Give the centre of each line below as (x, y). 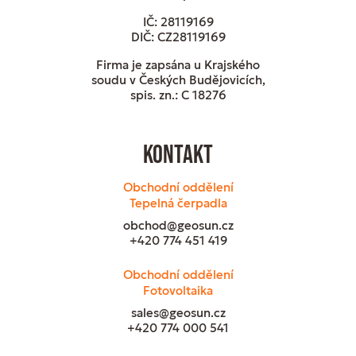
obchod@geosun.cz (178, 226)
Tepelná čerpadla (178, 203)
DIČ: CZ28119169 (178, 37)
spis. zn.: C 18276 (178, 95)
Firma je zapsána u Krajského (178, 64)
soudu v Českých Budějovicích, (178, 79)
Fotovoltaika (178, 291)
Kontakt (178, 155)
